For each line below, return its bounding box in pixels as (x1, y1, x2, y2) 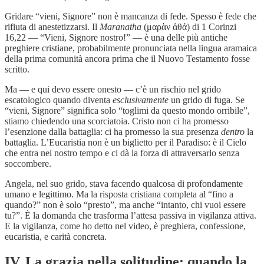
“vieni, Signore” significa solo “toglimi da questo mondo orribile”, (5, 105, 250, 115)
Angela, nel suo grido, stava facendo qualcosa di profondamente (5, 178, 243, 189)
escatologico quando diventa (5, 94, 113, 105)
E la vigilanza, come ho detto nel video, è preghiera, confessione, (5, 220, 246, 231)
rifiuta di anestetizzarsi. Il (5, 21, 100, 32)
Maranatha (100, 21, 141, 32)
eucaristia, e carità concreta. (5, 231, 107, 242)
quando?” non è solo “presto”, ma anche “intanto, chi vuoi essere (5, 199, 246, 210)
